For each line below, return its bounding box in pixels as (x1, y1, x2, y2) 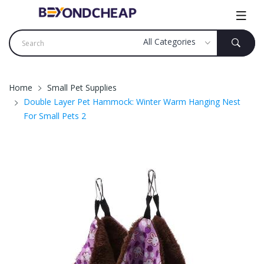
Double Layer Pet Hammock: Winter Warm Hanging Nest (24, 96, 240, 107)
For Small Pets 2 (24, 110, 86, 121)
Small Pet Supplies (47, 82, 117, 93)
